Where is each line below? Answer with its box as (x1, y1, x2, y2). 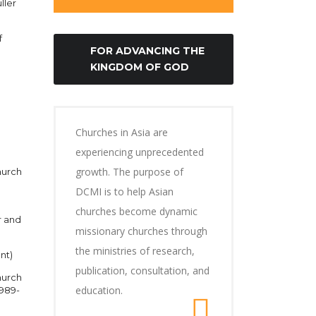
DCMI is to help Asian (75, 185, 174, 198)
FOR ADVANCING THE (90, 44, 205, 57)
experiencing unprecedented (75, 145, 204, 159)
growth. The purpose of (75, 165, 183, 178)
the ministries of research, (75, 244, 195, 257)
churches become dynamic (75, 205, 197, 218)
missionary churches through (75, 224, 207, 238)
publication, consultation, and (75, 264, 209, 277)
